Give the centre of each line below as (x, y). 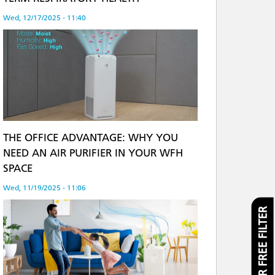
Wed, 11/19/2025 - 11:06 (45, 188)
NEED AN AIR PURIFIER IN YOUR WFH (93, 153)
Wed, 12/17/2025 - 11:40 (45, 18)
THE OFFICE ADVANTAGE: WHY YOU (91, 137)
